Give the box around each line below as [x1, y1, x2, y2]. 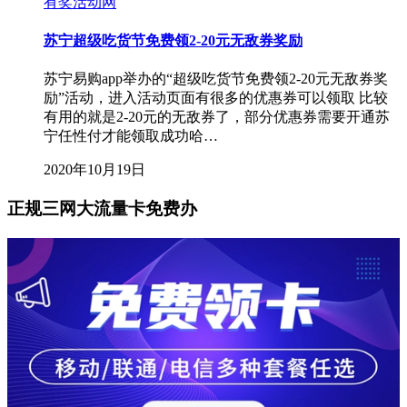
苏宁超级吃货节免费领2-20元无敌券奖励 [44, 33, 303, 49]
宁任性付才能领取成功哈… [44, 128, 218, 144]
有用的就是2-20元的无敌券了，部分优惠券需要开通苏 [44, 109, 390, 125]
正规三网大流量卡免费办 [7, 199, 197, 219]
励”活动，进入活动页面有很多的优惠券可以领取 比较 [44, 90, 388, 106]
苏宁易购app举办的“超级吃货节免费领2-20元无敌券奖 [44, 71, 388, 87]
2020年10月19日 [44, 162, 145, 178]
